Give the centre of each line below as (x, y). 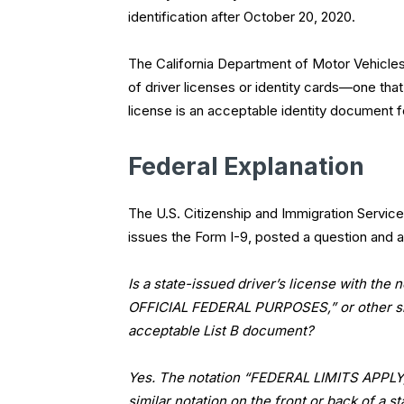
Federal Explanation (246, 167)
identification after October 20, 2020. (242, 17)
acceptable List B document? (221, 331)
